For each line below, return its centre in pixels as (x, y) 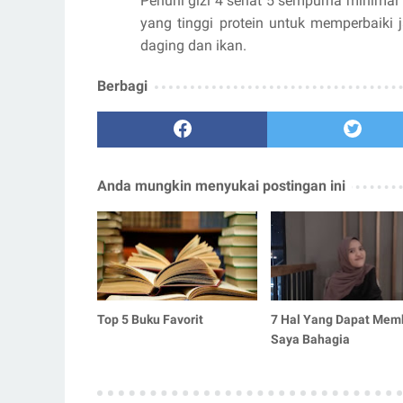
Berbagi (122, 85)
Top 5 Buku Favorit (150, 320)
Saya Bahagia (310, 340)
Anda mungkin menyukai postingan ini (221, 185)
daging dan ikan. (193, 45)
